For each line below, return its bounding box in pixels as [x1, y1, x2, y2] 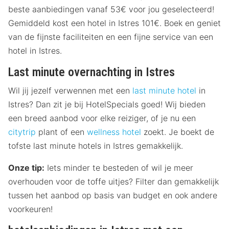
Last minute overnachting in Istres [8, 65, 175, 80]
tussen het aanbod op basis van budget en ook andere [8, 190, 217, 201]
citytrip [8, 127, 36, 138]
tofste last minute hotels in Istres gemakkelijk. [8, 141, 183, 151]
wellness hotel [87, 127, 141, 138]
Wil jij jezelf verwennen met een [8, 85, 132, 96]
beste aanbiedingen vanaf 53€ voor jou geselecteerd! [8, 4, 214, 15]
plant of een [36, 127, 87, 138]
